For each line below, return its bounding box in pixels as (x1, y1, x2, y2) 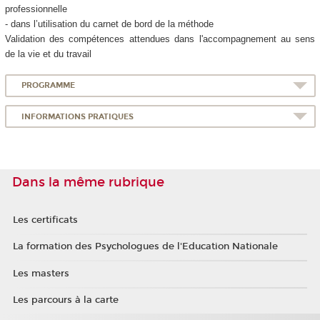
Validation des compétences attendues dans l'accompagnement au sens (4, 34, 316, 45)
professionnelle (4, 4, 67, 15)
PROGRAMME (21, 81, 76, 91)
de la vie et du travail (4, 49, 91, 60)
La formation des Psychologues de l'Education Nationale (12, 241, 278, 253)
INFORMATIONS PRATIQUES (21, 111, 134, 121)
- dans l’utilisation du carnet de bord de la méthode (4, 19, 214, 30)
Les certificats (12, 214, 78, 226)
